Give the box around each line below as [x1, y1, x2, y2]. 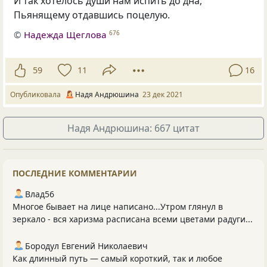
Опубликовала [10, 89, 64, 100]
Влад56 [25, 188, 54, 200]
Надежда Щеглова [24, 28, 107, 41]
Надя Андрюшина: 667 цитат [67, 121, 200, 135]
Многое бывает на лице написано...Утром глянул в [13, 200, 223, 212]
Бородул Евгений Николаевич [25, 240, 148, 252]
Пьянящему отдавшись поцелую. [14, 8, 170, 22]
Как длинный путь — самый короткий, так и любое [13, 252, 222, 264]
